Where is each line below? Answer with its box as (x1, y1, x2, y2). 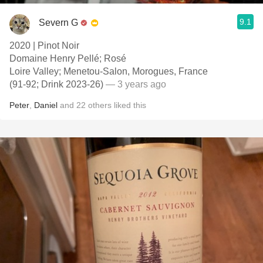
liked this (112, 100, 146, 110)
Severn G (39, 17, 78, 28)
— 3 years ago (103, 79, 166, 89)
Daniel (34, 100, 58, 110)
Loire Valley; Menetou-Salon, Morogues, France (9, 66, 208, 76)
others (88, 100, 112, 110)
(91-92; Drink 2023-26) (9, 79, 103, 89)
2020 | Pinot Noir (9, 41, 79, 50)
